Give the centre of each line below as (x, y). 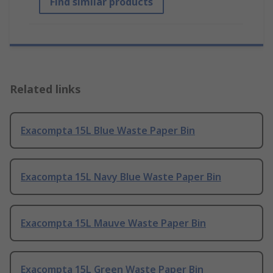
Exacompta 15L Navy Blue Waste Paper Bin (121, 177)
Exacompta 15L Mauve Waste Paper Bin (113, 223)
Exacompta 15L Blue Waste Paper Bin (108, 131)
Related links (45, 89)
